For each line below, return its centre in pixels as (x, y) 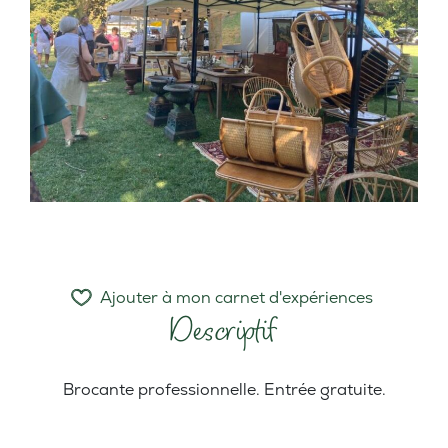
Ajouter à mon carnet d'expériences (236, 298)
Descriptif (224, 330)
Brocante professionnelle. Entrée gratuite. (224, 390)
